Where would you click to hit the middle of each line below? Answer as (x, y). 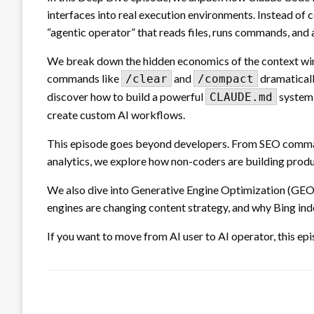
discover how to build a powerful (126, 96)
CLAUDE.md (241, 97)
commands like (84, 78)
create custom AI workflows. (116, 114)
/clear (146, 78)
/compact (226, 78)
